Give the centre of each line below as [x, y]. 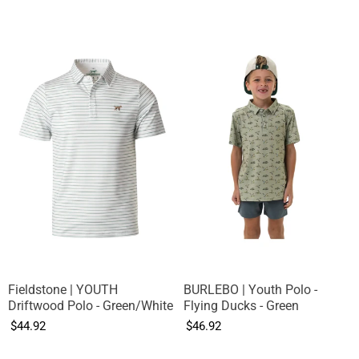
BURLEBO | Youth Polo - [250, 290]
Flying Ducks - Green [241, 306]
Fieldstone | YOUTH [63, 290]
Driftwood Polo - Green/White [91, 306]
